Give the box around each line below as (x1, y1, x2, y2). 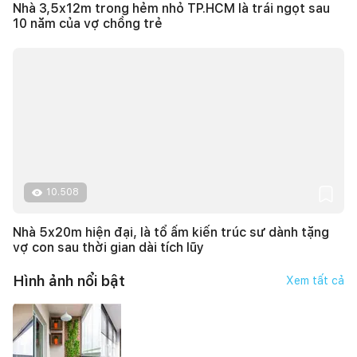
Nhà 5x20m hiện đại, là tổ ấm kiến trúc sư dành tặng (13, 225, 329, 241)
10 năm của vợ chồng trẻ (13, 16, 163, 32)
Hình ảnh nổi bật (13, 272, 125, 289)
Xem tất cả (286, 274, 344, 288)
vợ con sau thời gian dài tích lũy (13, 240, 204, 256)
